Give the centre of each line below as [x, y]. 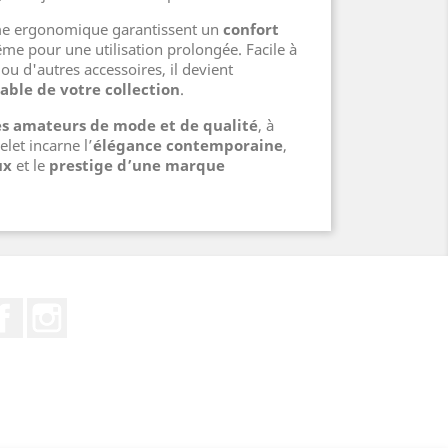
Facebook [59, 308]
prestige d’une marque [137, 165]
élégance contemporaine [188, 145]
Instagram [106, 308]
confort [251, 29]
